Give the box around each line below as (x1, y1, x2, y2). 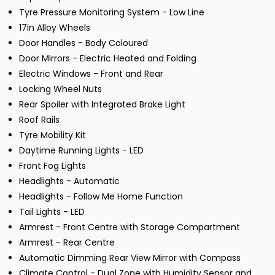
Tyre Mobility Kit (19, 129, 86, 141)
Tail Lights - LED (19, 206, 85, 218)
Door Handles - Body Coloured (19, 37, 148, 49)
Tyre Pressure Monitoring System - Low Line (19, 6, 204, 18)
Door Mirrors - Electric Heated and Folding (19, 52, 196, 64)
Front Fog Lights (19, 160, 86, 172)
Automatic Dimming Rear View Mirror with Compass (19, 252, 241, 264)
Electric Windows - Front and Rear (19, 68, 163, 80)
